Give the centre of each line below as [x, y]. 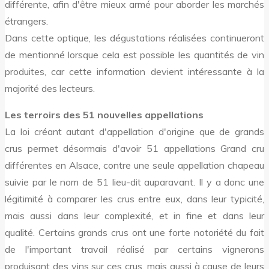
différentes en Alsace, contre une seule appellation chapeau [134, 165]
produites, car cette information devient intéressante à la [134, 72]
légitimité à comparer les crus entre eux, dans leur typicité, [134, 199]
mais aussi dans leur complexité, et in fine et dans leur [134, 216]
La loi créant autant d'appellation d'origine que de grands [134, 132]
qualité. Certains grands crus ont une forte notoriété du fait [134, 233]
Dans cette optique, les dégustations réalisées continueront [134, 38]
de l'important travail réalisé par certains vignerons [134, 249]
